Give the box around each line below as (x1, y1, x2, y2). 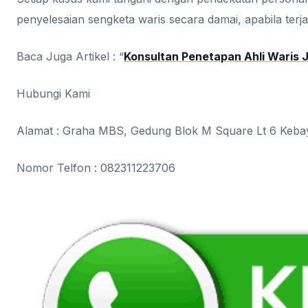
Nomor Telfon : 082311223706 (16, 161, 175, 175)
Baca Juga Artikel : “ (16, 49, 124, 63)
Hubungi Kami (16, 87, 90, 100)
